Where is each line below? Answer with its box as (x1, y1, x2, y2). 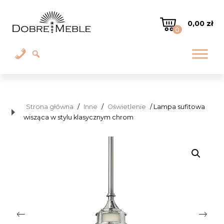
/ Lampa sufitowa (148, 103, 205, 111)
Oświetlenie (107, 103, 146, 111)
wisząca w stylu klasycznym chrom (23, 113, 134, 121)
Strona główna (26, 103, 74, 111)
